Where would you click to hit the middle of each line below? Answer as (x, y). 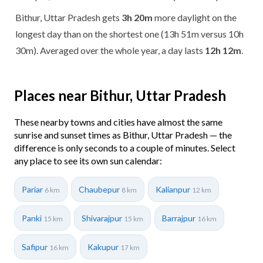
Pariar (33, 189)
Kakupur (104, 247)
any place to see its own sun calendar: (88, 160)
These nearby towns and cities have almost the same (118, 122)
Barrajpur (180, 218)
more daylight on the (195, 17)
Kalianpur (174, 189)
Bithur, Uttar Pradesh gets (68, 17)
